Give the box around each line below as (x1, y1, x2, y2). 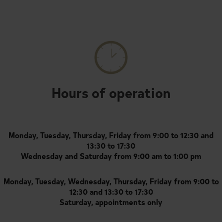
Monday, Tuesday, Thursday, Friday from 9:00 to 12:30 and (8, 129, 214, 140)
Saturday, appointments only (59, 196, 163, 207)
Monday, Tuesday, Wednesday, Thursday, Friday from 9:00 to (3, 175, 219, 186)
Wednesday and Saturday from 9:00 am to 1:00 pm (21, 150, 201, 161)
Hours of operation (52, 82, 170, 102)
